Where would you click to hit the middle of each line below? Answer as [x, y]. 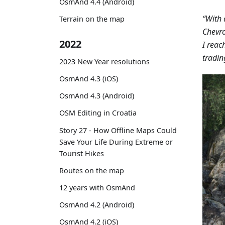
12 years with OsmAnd [97, 188]
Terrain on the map [92, 19]
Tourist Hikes [82, 153]
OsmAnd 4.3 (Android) [97, 96]
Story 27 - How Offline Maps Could [118, 130]
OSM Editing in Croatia [98, 113]
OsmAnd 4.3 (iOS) [89, 79]
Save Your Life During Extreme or [116, 142]
